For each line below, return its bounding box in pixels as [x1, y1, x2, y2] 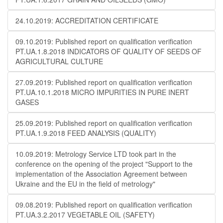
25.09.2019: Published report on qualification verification [15, 118, 192, 128]
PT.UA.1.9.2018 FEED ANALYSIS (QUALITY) [15, 128, 156, 138]
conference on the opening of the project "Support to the [15, 159, 193, 169]
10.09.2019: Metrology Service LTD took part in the [15, 149, 176, 159]
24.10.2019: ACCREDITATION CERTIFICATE [15, 15, 158, 25]
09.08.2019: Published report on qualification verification [15, 200, 192, 210]
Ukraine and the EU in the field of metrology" [15, 179, 155, 189]
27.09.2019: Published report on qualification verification [15, 77, 192, 87]
